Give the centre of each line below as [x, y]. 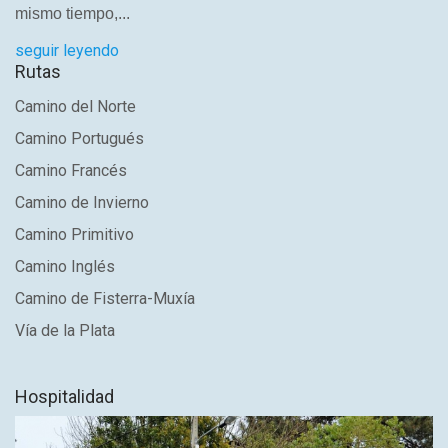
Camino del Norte [75, 107]
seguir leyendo [67, 51]
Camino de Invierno [82, 203]
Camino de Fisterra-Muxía [105, 299]
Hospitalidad [64, 397]
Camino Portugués [79, 139]
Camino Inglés [65, 267]
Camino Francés [71, 171]
